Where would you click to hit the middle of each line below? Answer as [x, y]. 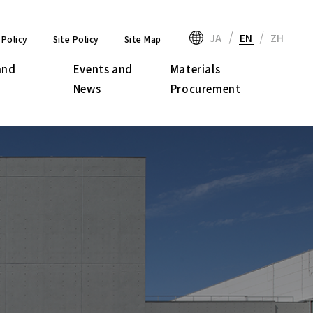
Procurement [205, 88]
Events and [103, 69]
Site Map [143, 39]
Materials [195, 69]
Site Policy [76, 39]
